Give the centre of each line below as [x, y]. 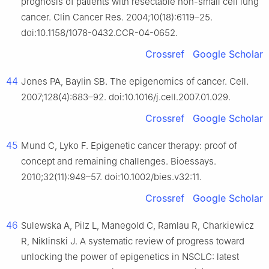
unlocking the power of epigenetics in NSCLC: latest [130, 257]
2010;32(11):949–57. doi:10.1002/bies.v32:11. [111, 177]
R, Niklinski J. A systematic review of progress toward [133, 241]
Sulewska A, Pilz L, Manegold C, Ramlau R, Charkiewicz [138, 226]
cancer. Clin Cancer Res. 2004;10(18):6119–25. [117, 17]
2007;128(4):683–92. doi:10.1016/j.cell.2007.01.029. [126, 97]
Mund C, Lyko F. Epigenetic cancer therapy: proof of [129, 146]
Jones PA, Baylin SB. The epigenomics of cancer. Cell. [135, 82]
